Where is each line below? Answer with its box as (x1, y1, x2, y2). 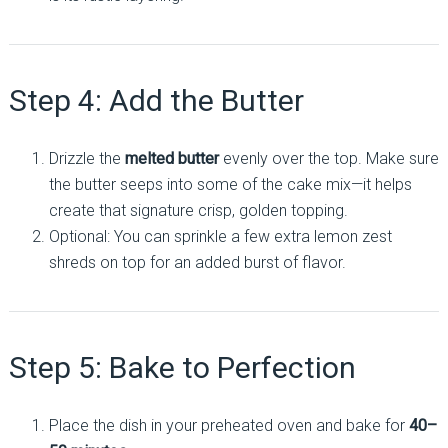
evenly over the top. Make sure (218, 149, 439, 168)
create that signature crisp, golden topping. (48, 201, 348, 220)
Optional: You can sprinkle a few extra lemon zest (48, 227, 392, 246)
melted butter (124, 149, 219, 168)
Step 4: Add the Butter (8, 83, 304, 118)
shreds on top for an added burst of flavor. (48, 253, 346, 272)
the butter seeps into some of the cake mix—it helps (48, 175, 412, 194)
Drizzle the (48, 149, 125, 168)
